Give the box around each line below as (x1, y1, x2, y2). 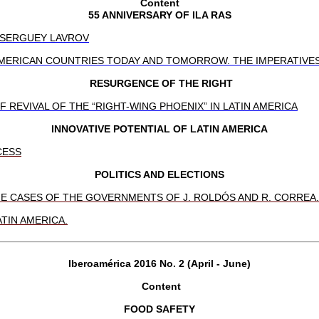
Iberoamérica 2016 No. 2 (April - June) (68, 257, 251, 269)
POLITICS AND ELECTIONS (95, 168, 224, 180)
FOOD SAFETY (124, 303, 195, 315)
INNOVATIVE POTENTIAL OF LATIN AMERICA (51, 122, 268, 135)
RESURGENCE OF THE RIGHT (86, 77, 233, 89)
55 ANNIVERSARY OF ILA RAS (88, 9, 231, 21)
